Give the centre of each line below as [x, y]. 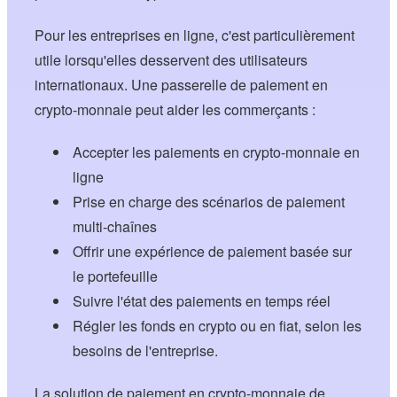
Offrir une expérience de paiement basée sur [212, 252]
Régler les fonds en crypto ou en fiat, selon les [217, 326]
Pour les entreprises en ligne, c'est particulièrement [195, 35]
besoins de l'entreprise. [145, 351]
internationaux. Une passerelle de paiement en [182, 85]
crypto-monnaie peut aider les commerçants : [175, 110]
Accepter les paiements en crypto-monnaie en [216, 152]
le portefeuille [115, 276]
